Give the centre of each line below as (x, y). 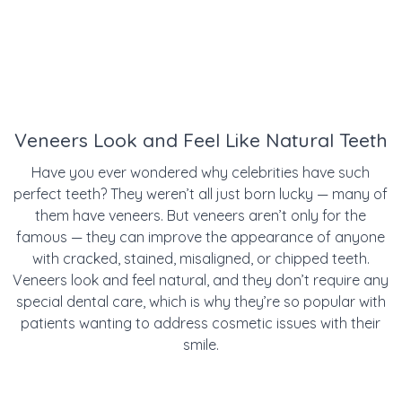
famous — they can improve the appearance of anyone (201, 237)
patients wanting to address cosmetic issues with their (201, 323)
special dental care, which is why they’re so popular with (201, 302)
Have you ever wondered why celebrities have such (201, 173)
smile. (201, 345)
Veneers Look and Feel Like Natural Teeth (201, 140)
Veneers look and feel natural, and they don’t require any (201, 280)
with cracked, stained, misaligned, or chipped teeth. (201, 259)
